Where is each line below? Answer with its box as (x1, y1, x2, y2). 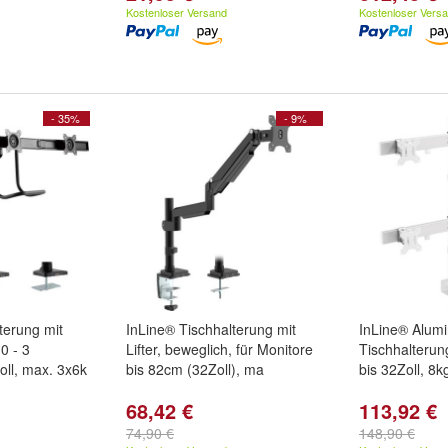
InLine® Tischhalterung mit (126, 319, 296, 339)
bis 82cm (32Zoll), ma (126, 359, 264, 379)
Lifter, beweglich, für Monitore (126, 339, 313, 359)
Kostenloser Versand (126, 4, 227, 20)
